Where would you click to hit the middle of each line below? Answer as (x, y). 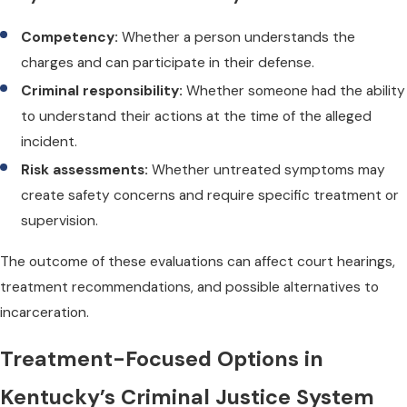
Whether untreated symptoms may (267, 170)
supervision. (60, 221)
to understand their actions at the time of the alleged (197, 116)
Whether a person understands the (237, 37)
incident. (50, 141)
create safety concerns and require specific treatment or (210, 195)
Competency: (70, 37)
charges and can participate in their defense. (168, 62)
